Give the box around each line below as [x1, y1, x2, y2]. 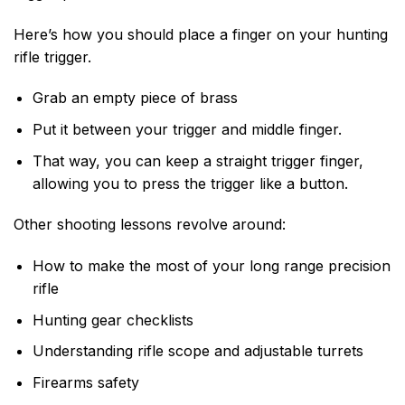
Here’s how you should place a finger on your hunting [14, 24, 388, 43]
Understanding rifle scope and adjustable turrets [32, 342, 363, 361]
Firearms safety [32, 373, 139, 392]
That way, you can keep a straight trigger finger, [32, 151, 363, 170]
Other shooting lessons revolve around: [14, 215, 286, 234]
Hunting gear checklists [32, 310, 193, 329]
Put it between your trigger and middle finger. [32, 120, 342, 139]
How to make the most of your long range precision [32, 257, 391, 276]
